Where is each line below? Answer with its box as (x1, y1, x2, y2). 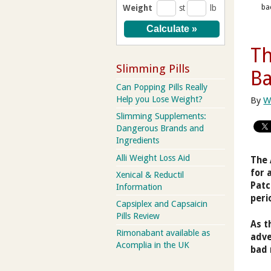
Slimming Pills (116, 62, 190, 75)
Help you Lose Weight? (116, 94, 203, 105)
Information (116, 181, 162, 192)
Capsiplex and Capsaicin (116, 198, 207, 209)
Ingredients (116, 135, 159, 146)
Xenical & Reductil (116, 169, 184, 180)
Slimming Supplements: (116, 111, 206, 122)
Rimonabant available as (116, 228, 210, 238)
